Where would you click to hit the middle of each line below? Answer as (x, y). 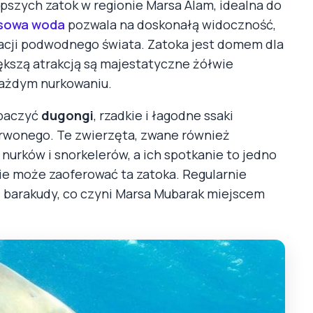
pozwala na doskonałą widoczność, (170, 24)
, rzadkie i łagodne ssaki (163, 115)
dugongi (67, 115)
